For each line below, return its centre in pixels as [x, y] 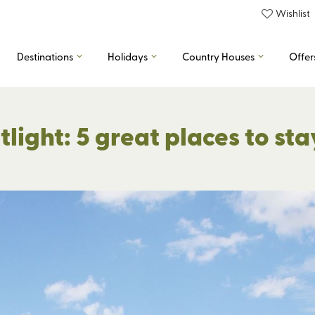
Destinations [45, 56]
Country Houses [218, 56]
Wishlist [293, 13]
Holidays [128, 56]
